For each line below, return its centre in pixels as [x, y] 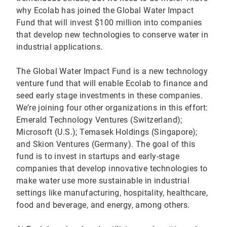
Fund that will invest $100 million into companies [109, 23]
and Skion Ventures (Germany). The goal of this [106, 144]
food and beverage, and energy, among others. [103, 205]
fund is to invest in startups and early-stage [98, 157]
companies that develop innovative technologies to [112, 169]
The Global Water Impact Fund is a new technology [112, 71]
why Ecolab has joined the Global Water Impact [105, 11]
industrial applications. [61, 47]
